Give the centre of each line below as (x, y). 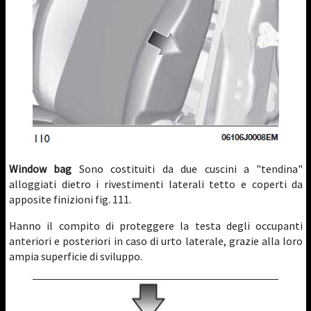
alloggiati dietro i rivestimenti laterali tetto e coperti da (156, 184)
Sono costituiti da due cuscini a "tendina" (187, 169)
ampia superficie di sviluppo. (76, 256)
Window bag (41, 169)
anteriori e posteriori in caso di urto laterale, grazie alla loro (156, 241)
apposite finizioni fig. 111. (70, 199)
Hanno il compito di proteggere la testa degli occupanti (156, 226)
